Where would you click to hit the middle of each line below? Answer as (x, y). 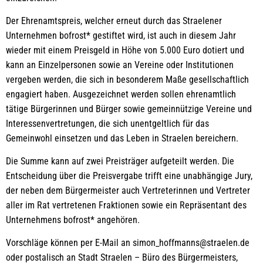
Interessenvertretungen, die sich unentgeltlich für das (107, 123)
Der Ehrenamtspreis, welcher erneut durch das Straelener (114, 21)
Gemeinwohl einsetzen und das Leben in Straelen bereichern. (123, 138)
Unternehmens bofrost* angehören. (74, 220)
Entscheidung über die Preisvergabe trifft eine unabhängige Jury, (129, 176)
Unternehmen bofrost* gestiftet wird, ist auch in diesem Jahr (121, 35)
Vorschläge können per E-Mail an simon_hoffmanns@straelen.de (128, 242)
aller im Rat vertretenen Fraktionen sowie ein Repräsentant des (126, 205)
